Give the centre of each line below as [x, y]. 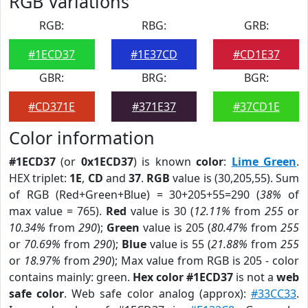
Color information [82, 137]
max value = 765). [57, 211]
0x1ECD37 [107, 162]
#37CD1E [256, 107]
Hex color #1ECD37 [183, 277]
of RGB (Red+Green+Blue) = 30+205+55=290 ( [135, 195]
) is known [165, 162]
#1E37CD [154, 54]
